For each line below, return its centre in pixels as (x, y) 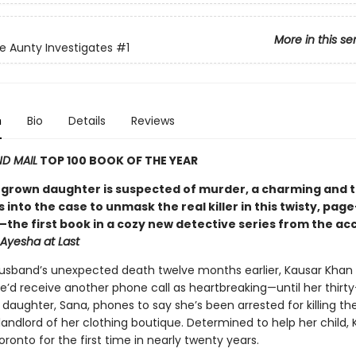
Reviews (153, 121)
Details (87, 121)
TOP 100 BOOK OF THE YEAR (117, 161)
